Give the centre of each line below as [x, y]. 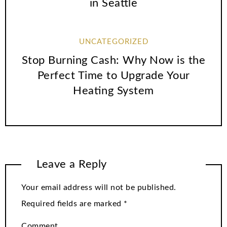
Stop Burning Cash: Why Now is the [113, 61]
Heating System [113, 91]
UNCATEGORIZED [113, 42]
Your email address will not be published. [99, 187]
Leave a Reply [72, 164]
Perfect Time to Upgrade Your [113, 76]
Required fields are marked [72, 203]
